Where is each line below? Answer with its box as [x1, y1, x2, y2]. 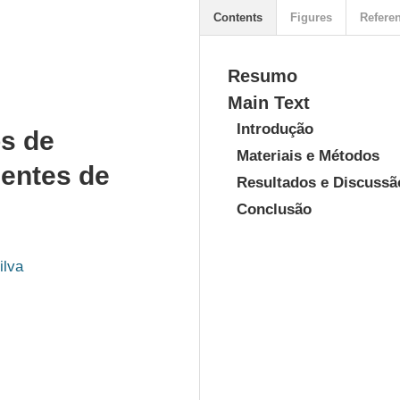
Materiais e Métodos [237, 147, 379, 164]
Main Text [228, 93, 310, 112]
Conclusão [237, 201, 312, 218]
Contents [213, 11, 262, 24]
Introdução [237, 121, 313, 137]
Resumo [228, 66, 297, 86]
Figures [290, 11, 332, 24]
